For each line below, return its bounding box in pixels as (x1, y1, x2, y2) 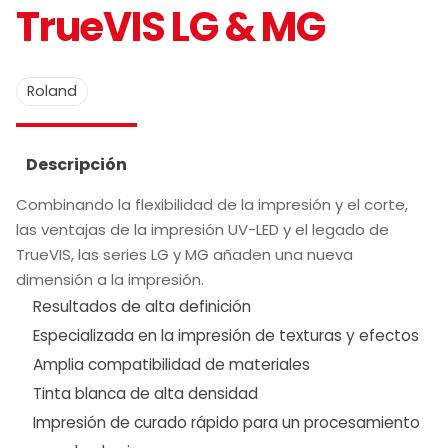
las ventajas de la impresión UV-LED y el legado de (16, 219, 389, 241)
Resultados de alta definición (33, 296, 252, 318)
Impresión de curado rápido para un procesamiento (33, 412, 421, 434)
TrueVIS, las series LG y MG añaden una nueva (16, 244, 353, 266)
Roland (27, 81, 77, 102)
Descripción (26, 153, 127, 177)
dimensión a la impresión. (16, 269, 204, 291)
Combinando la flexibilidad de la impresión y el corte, (16, 194, 408, 216)
